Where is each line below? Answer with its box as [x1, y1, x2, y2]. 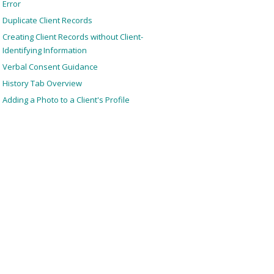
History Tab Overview [2, 78, 82, 89]
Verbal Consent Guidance [2, 61, 98, 72]
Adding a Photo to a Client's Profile [2, 94, 130, 105]
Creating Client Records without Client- [2, 31, 143, 42]
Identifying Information [2, 45, 87, 56]
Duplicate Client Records [2, 15, 92, 26]
